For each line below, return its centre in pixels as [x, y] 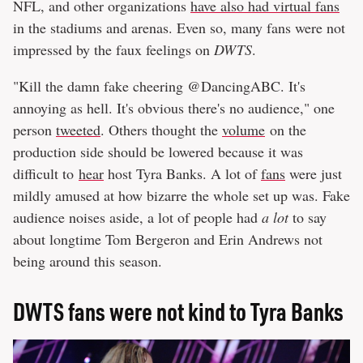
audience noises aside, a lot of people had [137, 218]
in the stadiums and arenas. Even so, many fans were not [179, 28]
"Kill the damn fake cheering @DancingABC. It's [159, 86]
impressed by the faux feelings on [113, 50]
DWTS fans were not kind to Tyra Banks [178, 312]
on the [286, 130]
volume [243, 130]
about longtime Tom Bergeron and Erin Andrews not [168, 239]
